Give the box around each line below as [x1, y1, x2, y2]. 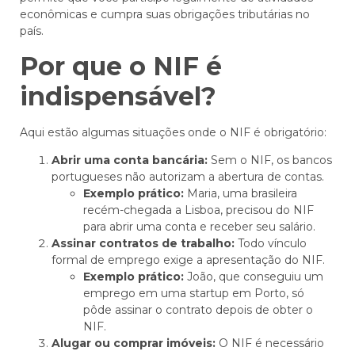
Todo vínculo [235, 235, 307, 250]
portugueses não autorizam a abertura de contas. [52, 169, 324, 184]
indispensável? [20, 80, 216, 112]
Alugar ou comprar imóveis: [52, 335, 216, 350]
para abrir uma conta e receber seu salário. [83, 219, 315, 234]
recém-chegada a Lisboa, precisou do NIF [83, 202, 314, 217]
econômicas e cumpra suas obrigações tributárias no [20, 7, 310, 22]
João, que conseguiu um [184, 269, 323, 284]
